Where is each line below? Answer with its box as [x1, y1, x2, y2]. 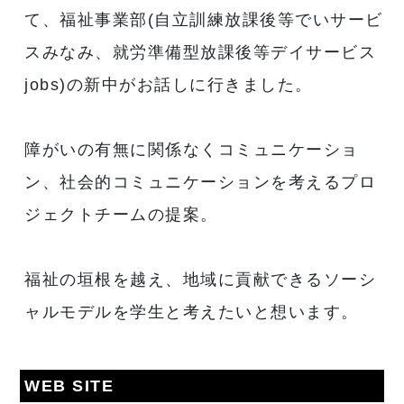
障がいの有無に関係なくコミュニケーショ [24, 140, 359, 159]
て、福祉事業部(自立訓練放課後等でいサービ [24, 10, 383, 29]
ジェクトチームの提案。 [24, 205, 218, 224]
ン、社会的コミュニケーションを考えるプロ [24, 172, 377, 191]
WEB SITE [24, 376, 115, 395]
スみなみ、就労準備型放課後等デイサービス [24, 42, 377, 61]
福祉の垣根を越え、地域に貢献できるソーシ [24, 270, 377, 289]
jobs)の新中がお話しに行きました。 [24, 75, 313, 94]
